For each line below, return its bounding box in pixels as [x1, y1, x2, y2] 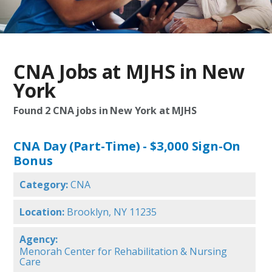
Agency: [19, 233, 58, 246]
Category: [19, 178, 69, 192]
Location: [19, 205, 65, 219]
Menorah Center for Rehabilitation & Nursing [19, 245, 228, 259]
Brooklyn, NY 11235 [67, 205, 157, 219]
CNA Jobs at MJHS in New [13, 58, 245, 85]
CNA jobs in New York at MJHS [50, 104, 197, 118]
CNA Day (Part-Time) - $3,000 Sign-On [13, 137, 241, 155]
